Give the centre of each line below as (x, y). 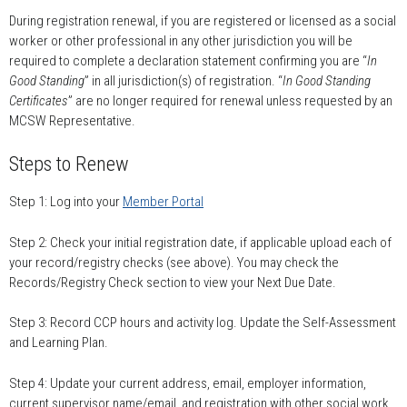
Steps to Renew (69, 164)
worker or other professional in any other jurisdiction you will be (181, 40)
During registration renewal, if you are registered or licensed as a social (203, 20)
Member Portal (163, 202)
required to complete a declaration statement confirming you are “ (188, 60)
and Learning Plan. (59, 343)
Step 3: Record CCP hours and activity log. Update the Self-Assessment (203, 323)
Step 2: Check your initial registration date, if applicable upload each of (200, 242)
